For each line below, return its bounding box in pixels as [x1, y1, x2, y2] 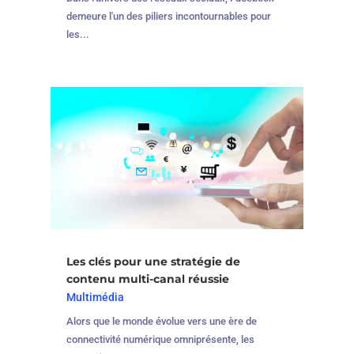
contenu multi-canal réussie [66, 271, 229, 286]
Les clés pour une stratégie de [66, 254, 240, 269]
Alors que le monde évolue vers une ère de [66, 314, 257, 327]
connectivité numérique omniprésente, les [66, 333, 254, 345]
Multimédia [66, 290, 124, 303]
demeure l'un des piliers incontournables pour [66, 10, 271, 23]
